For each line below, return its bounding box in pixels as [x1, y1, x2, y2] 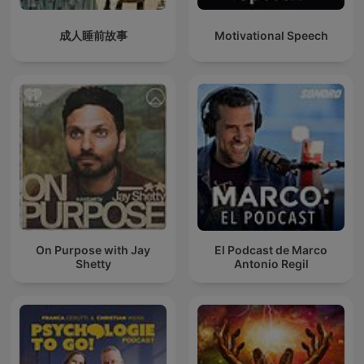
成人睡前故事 [58, 28, 128, 43]
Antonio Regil [233, 256, 309, 271]
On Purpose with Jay [36, 242, 150, 257]
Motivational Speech [214, 28, 328, 43]
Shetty [75, 256, 111, 271]
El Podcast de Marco [214, 242, 327, 257]
